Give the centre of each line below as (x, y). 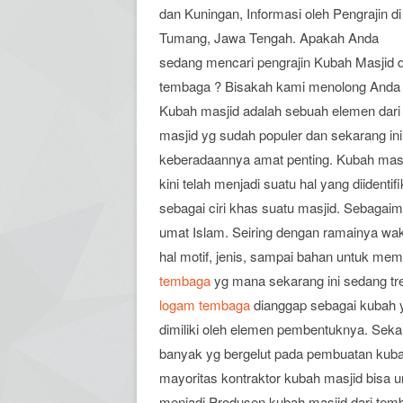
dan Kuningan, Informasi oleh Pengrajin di (280, 13)
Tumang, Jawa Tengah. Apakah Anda (269, 37)
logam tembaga (205, 304)
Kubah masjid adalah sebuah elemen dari (280, 110)
